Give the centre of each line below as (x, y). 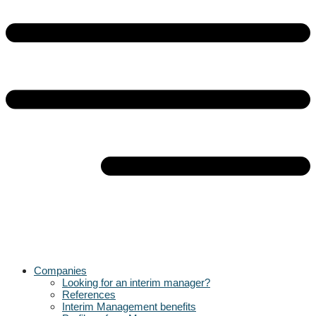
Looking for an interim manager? (136, 282)
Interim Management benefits (129, 306)
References (89, 294)
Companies (60, 271)
